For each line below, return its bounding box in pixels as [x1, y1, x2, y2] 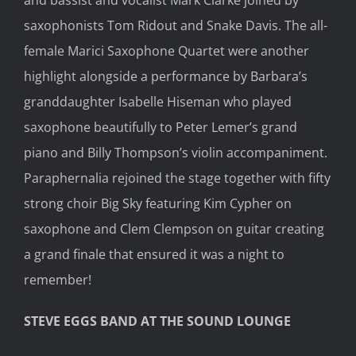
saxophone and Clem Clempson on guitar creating [24, 219, 324, 238]
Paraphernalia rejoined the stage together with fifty [24, 168, 331, 187]
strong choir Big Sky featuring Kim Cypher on [24, 194, 292, 212]
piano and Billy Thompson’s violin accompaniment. [24, 143, 327, 161]
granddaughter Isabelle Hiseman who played [24, 92, 292, 110]
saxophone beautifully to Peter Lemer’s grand [24, 118, 297, 136]
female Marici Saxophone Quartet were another [24, 41, 309, 60]
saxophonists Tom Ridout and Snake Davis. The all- [24, 16, 327, 34]
